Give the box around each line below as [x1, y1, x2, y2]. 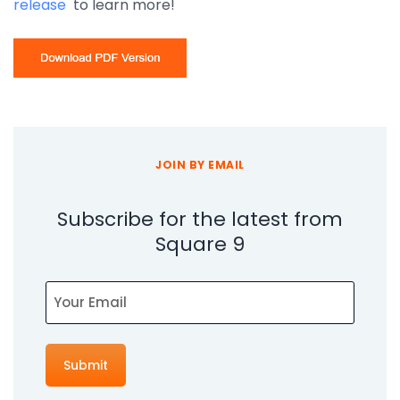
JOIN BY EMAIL [155, 156, 245, 172]
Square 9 [155, 230, 245, 258]
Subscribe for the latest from [57, 205, 343, 233]
